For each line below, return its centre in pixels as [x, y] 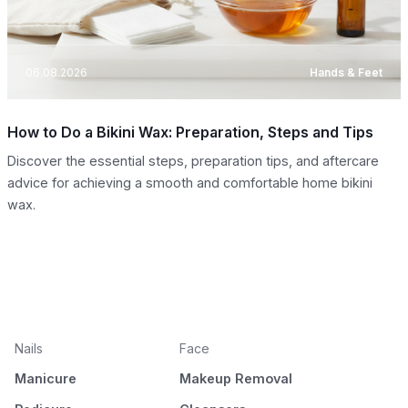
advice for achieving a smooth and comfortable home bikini [190, 183]
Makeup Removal [235, 379]
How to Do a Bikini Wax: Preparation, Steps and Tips [190, 133]
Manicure [46, 379]
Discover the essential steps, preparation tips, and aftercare [193, 161]
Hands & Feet [346, 72]
